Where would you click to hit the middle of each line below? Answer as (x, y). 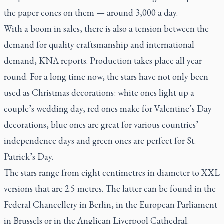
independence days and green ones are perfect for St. (100, 141)
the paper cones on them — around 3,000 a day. (91, 13)
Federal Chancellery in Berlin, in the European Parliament (111, 205)
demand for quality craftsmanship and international (99, 45)
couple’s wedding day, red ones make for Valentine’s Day (108, 109)
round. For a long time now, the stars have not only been (106, 77)
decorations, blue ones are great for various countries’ (101, 125)
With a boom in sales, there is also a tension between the (106, 29)
